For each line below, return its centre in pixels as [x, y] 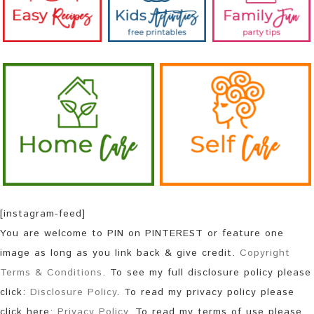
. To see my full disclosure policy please [207, 273]
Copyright [265, 253]
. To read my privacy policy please [205, 293]
